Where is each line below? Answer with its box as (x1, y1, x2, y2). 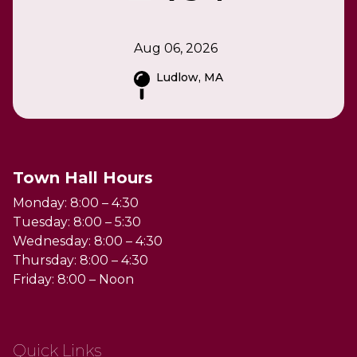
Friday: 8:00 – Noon (13, 271, 134, 287)
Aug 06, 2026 (133, 40, 218, 56)
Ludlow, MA (156, 69, 223, 84)
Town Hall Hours (13, 167, 153, 187)
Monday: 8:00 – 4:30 (13, 194, 139, 210)
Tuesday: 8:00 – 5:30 (13, 214, 141, 229)
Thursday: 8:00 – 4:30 (13, 252, 148, 268)
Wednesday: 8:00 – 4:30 (13, 233, 163, 249)
